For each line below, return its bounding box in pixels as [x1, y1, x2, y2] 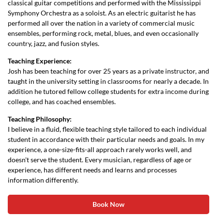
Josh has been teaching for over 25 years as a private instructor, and [8, 67, 209, 75]
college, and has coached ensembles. [8, 97, 116, 106]
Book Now [93, 200, 124, 208]
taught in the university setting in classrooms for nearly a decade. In [8, 77, 209, 85]
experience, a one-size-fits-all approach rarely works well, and [8, 145, 192, 154]
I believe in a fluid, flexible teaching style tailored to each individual [8, 125, 207, 133]
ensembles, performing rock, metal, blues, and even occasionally [8, 29, 199, 37]
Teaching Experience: [8, 57, 72, 65]
